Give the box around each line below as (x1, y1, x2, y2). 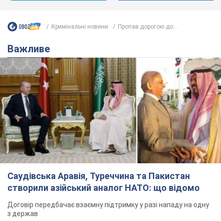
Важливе (14, 43, 50, 55)
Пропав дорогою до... (118, 23, 178, 30)
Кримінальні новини (51, 23, 108, 30)
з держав (7, 209, 38, 218)
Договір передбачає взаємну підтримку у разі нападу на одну (7, 200, 209, 209)
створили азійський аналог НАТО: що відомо (7, 182, 200, 193)
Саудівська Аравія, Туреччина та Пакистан (7, 170, 190, 181)
